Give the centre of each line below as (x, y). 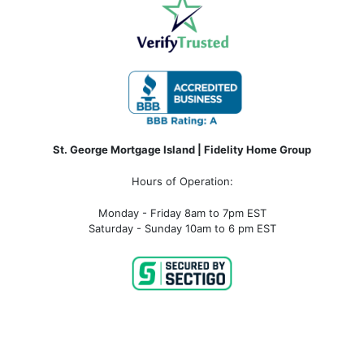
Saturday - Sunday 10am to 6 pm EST (182, 228)
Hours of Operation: (182, 181)
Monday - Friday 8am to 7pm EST (182, 212)
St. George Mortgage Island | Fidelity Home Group (182, 149)
